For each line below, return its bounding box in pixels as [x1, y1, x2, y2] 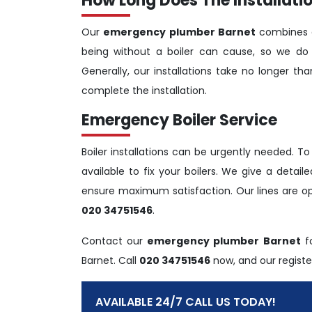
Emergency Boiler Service [81, 109, 277, 131]
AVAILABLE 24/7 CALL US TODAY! [95, 293, 276, 310]
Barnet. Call [81, 253, 139, 267]
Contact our [81, 233, 148, 248]
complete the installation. [81, 83, 207, 97]
